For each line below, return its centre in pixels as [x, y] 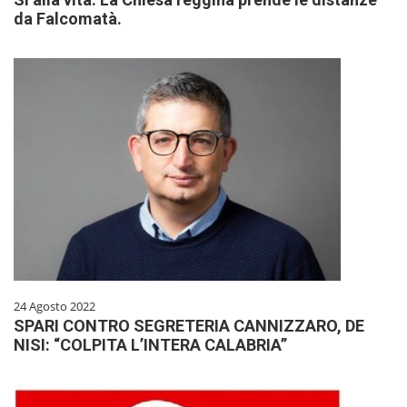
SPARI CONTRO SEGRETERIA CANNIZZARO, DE [189, 325]
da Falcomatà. [68, 18]
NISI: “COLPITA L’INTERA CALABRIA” [150, 344]
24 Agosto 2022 [55, 306]
